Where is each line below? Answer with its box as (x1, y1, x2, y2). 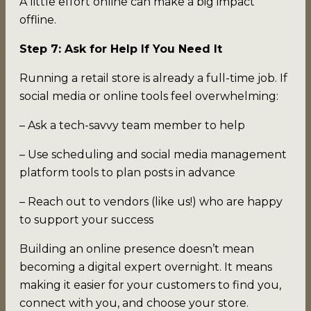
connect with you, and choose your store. (19, 296, 249, 310)
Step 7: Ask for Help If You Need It (19, 42, 222, 56)
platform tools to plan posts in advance (19, 165, 235, 179)
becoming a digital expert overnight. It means (19, 260, 272, 274)
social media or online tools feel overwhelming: (19, 89, 278, 103)
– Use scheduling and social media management (19, 147, 287, 161)
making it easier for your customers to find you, (19, 278, 281, 292)
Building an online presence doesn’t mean (19, 242, 254, 255)
